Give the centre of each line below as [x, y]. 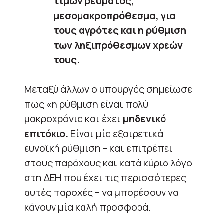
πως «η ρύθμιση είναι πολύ [86, 104]
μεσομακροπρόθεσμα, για [115, 15]
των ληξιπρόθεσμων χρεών [118, 45]
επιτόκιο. [46, 133]
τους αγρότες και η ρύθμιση [120, 30]
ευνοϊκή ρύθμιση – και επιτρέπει [98, 148]
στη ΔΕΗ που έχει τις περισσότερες [105, 177]
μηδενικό [144, 118]
